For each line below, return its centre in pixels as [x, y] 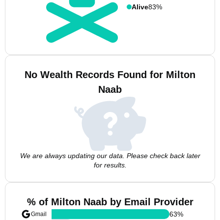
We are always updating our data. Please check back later [110, 156]
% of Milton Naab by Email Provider [110, 202]
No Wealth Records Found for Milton [110, 75]
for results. [110, 165]
